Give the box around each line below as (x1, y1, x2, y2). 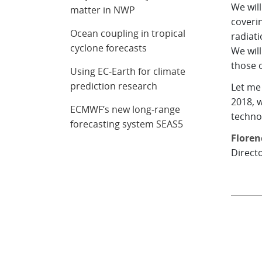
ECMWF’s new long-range (70, 103, 181, 116)
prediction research (70, 80, 158, 92)
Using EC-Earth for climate (70, 65, 186, 78)
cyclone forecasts (70, 42, 147, 54)
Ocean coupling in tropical (70, 27, 186, 40)
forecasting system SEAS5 (70, 118, 184, 130)
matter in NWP (70, 4, 136, 16)
